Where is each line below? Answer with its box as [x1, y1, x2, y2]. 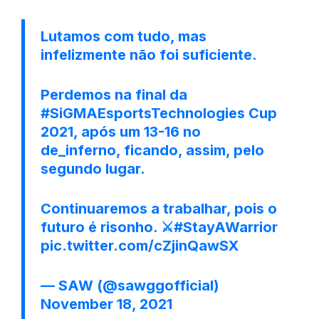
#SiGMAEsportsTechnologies [41, 104, 245, 122]
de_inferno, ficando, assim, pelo [41, 141, 264, 159]
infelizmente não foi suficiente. [41, 46, 257, 63]
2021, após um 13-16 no [41, 122, 201, 140]
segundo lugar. [41, 159, 145, 177]
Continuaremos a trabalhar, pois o [41, 199, 277, 217]
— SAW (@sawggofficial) [41, 276, 219, 294]
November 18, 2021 [41, 295, 172, 313]
